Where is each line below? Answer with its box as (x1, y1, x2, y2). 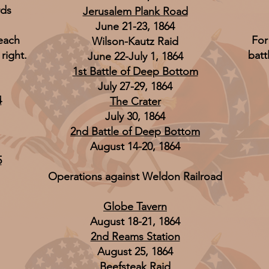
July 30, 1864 (105, 110, 165, 123)
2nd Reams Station (90, 230, 180, 243)
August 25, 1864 (97, 245, 173, 258)
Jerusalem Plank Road (82, 5, 188, 18)
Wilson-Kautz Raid (92, 35, 178, 48)
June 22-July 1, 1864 (87, 50, 183, 63)
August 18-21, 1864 (90, 215, 180, 228)
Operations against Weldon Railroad (48, 170, 222, 183)
